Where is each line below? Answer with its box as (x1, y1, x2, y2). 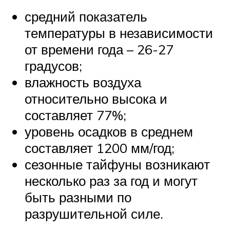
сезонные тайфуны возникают (25, 156, 210, 172)
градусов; (25, 57, 82, 74)
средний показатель (25, 8, 147, 25)
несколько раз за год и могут (25, 172, 198, 189)
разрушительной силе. (25, 205, 163, 222)
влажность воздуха (25, 73, 141, 90)
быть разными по (25, 188, 131, 205)
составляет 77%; (25, 106, 126, 123)
